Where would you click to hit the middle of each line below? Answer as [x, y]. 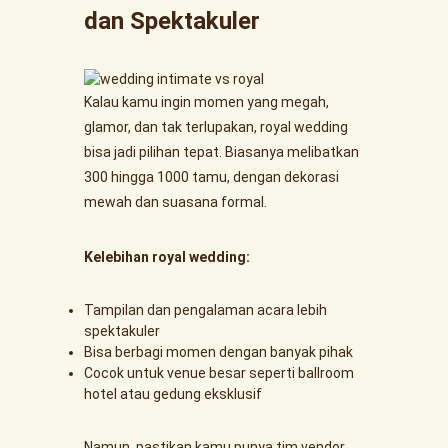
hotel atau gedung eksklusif [173, 394]
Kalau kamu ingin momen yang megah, [206, 102]
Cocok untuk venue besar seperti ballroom [219, 373]
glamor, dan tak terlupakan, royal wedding [216, 127]
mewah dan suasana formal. [175, 202]
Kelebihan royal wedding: [167, 257]
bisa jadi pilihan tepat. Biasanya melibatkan [221, 152]
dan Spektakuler [172, 21]
